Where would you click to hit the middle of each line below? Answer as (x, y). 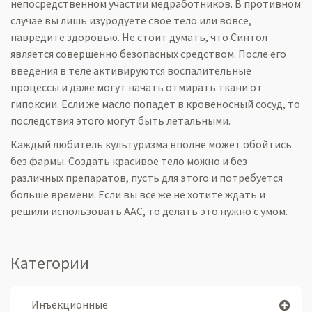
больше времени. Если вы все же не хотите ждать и (138, 194)
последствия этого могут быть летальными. (120, 120)
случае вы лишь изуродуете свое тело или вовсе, (131, 20)
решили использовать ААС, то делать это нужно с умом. (149, 211)
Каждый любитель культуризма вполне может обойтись (151, 144)
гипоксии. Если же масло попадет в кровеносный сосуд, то (155, 104)
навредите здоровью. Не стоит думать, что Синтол (139, 37)
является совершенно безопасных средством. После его (148, 54)
